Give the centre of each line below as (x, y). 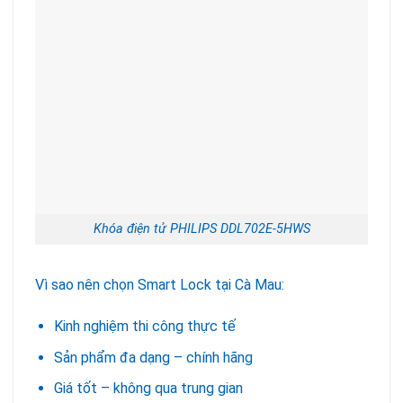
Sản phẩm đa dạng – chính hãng (153, 357)
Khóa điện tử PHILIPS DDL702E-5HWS (201, 229)
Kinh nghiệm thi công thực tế (144, 326)
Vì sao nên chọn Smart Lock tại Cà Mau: (160, 285)
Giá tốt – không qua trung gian (148, 389)
